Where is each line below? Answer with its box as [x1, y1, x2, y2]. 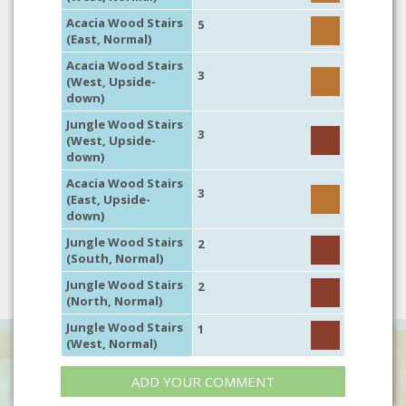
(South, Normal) [66, 250, 163, 266]
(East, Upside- [66, 191, 150, 208]
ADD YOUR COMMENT [131, 372, 275, 391]
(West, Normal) [66, 335, 157, 352]
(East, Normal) [66, 31, 151, 47]
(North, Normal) [66, 293, 162, 309]
